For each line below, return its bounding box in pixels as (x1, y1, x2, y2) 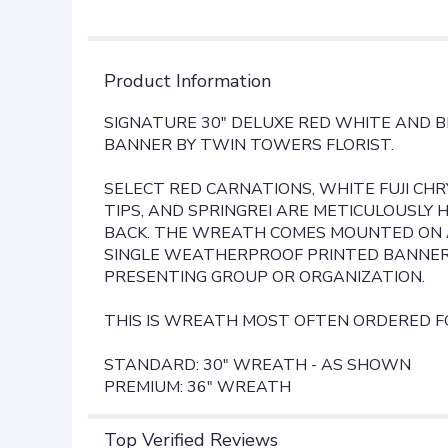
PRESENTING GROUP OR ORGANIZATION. (104, 265, 425, 288)
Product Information (104, 68, 271, 93)
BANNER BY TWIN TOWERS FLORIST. (104, 133, 394, 156)
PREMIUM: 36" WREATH (104, 375, 291, 398)
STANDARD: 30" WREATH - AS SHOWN (104, 353, 411, 376)
